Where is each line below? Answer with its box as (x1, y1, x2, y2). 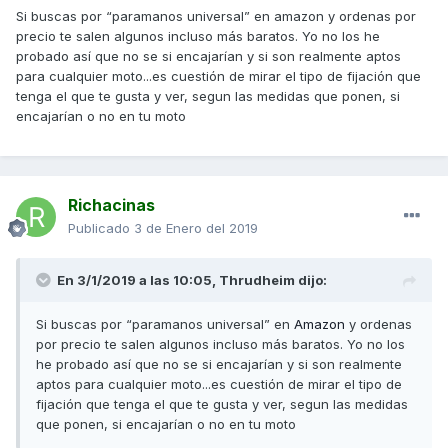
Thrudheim (219, 272, 295, 289)
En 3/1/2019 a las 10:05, (57, 272, 219, 289)
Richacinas (68, 195, 155, 216)
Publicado (68, 220, 134, 237)
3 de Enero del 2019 (134, 220, 258, 237)
